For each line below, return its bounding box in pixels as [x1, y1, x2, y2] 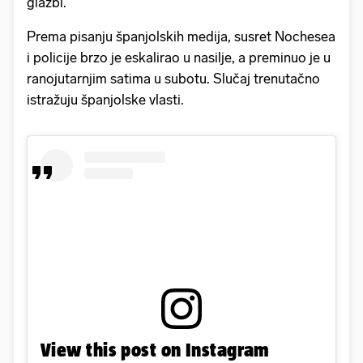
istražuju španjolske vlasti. [27, 91, 187, 108]
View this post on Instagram [41, 338, 270, 361]
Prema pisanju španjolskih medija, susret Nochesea [27, 28, 335, 45]
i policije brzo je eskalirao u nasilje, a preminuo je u [27, 49, 331, 66]
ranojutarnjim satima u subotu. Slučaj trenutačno [27, 70, 320, 87]
